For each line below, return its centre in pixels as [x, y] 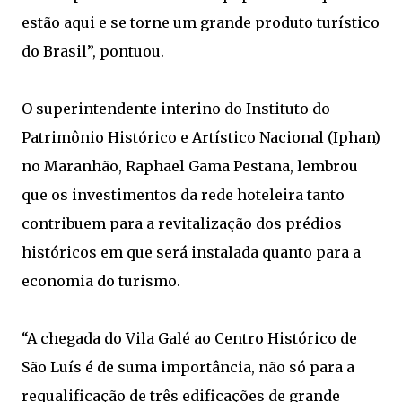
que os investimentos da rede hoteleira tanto [183, 194]
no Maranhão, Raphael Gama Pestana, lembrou [190, 166]
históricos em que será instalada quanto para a [191, 252]
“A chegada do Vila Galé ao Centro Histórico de [189, 338]
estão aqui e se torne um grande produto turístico [201, 22]
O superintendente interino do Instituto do [176, 108]
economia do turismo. [101, 280]
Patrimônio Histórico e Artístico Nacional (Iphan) [201, 137]
